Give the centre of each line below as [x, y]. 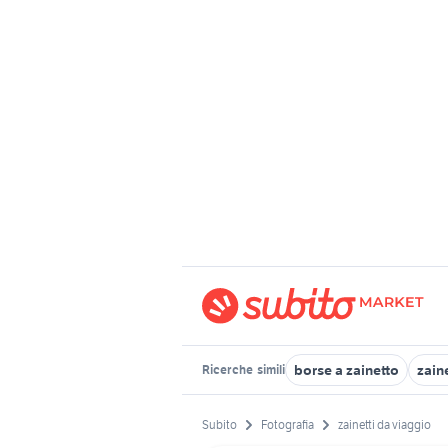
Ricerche [228, 369]
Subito [219, 425]
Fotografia [287, 425]
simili [270, 369]
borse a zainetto [346, 370]
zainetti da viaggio [384, 425]
